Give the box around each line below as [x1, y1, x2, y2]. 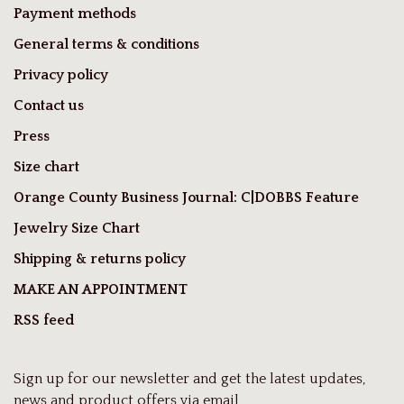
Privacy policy [14, 66, 108, 83]
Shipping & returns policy [14, 250, 186, 267]
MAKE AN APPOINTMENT [14, 280, 188, 298]
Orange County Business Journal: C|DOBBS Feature [14, 188, 359, 206]
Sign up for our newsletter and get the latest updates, [14, 370, 365, 387]
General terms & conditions [14, 35, 199, 52]
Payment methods [14, 5, 136, 22]
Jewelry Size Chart [14, 219, 140, 236]
